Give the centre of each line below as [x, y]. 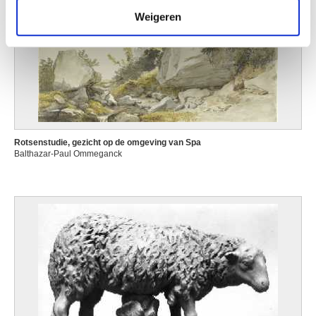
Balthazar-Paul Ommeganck [68, 154]
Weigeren [158, 16]
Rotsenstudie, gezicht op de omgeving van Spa [108, 142]
